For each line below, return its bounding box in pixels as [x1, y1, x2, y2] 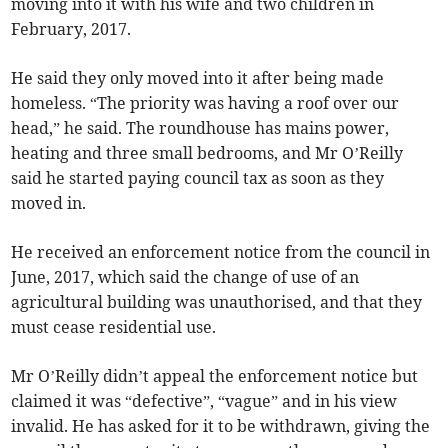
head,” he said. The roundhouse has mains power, [11, 118, 390, 139]
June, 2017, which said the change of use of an [11, 267, 360, 288]
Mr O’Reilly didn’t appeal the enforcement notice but [11, 366, 419, 387]
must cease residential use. [11, 317, 217, 338]
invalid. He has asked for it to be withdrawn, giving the [11, 416, 431, 437]
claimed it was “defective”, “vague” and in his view [11, 391, 398, 412]
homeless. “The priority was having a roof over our [11, 93, 400, 114]
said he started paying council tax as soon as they [11, 168, 385, 189]
